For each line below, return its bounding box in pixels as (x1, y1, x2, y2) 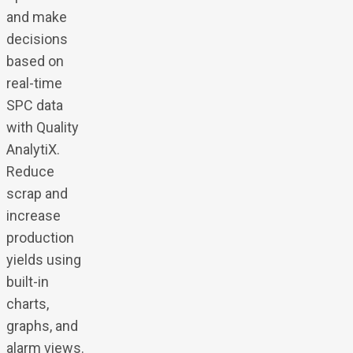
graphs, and (6, 318, 78, 335)
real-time (6, 75, 62, 92)
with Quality (6, 119, 79, 136)
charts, (6, 295, 49, 313)
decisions (6, 31, 68, 48)
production (6, 229, 74, 247)
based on (6, 53, 64, 70)
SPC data (6, 97, 63, 114)
